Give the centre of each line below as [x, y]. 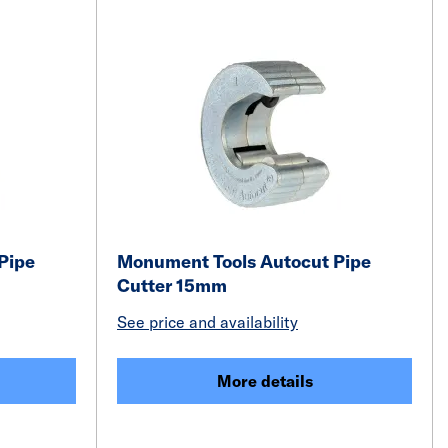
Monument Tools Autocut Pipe [244, 261]
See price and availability [207, 322]
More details [264, 381]
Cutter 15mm [172, 285]
